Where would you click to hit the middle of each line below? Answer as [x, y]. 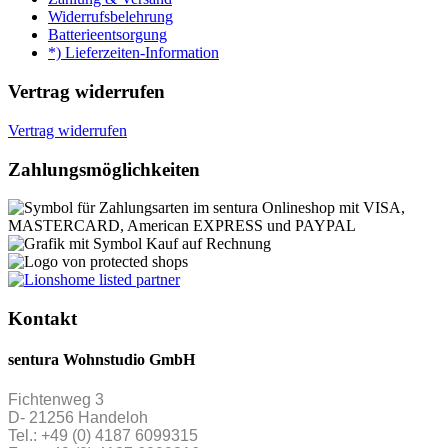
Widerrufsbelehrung [110, 17]
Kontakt [42, 318]
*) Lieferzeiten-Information [133, 53]
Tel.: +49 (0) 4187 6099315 [103, 435]
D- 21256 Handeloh [78, 417]
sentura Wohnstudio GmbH [101, 360]
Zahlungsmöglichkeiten [104, 169]
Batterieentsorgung [107, 35]
